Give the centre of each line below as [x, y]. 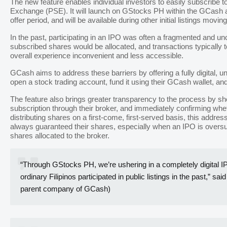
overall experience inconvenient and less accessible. [97, 56]
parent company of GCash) [65, 189]
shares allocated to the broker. [60, 136]
